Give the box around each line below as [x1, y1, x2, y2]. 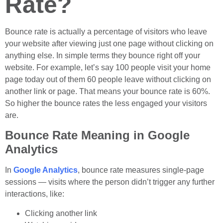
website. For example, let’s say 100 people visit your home [5, 63, 211, 72]
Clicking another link [25, 209, 97, 218]
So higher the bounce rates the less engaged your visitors [5, 99, 207, 108]
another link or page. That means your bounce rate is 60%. [5, 87, 210, 96]
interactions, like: [5, 190, 64, 199]
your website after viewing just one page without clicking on [5, 39, 214, 48]
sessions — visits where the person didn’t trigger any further [5, 178, 215, 187]
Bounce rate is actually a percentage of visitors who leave [5, 27, 207, 36]
